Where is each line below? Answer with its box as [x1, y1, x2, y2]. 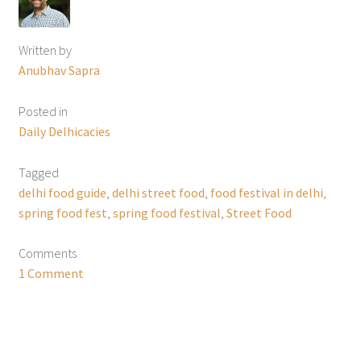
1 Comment [18, 265, 84, 282]
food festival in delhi [210, 184, 323, 201]
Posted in [18, 102, 68, 119]
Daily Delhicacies [18, 122, 110, 139]
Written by [18, 41, 72, 58]
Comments [18, 245, 77, 262]
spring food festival [112, 204, 221, 221]
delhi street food [111, 184, 205, 201]
